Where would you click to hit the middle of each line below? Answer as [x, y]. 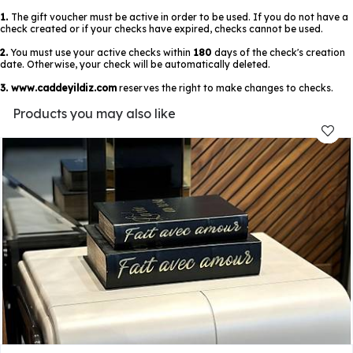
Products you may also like [94, 113]
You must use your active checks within [100, 52]
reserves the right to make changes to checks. [225, 88]
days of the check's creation [280, 52]
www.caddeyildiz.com [64, 88]
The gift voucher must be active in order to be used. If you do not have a [180, 17]
